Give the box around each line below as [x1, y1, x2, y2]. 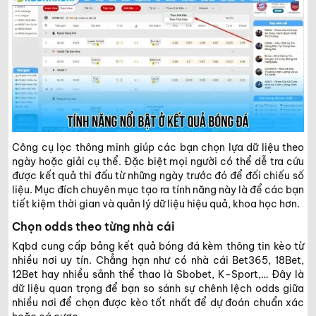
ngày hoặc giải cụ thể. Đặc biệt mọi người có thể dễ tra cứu [12, 154, 304, 168]
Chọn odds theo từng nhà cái [12, 219, 175, 233]
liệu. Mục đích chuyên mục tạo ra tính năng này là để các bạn [12, 183, 304, 196]
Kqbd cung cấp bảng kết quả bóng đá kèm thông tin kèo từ [12, 239, 304, 253]
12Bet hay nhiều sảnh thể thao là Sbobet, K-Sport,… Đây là [12, 267, 304, 281]
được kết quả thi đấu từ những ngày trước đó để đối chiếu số [12, 169, 304, 182]
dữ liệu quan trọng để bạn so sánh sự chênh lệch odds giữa [12, 281, 304, 295]
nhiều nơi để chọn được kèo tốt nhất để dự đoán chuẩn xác [12, 296, 304, 309]
